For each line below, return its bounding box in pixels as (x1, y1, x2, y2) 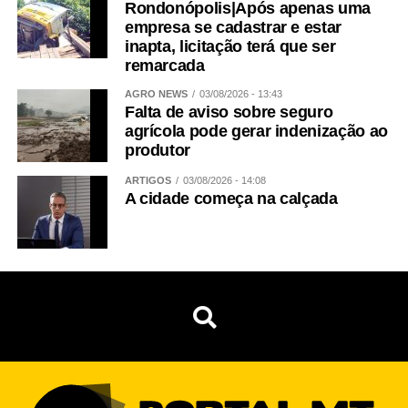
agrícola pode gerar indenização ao (124, 122, 388, 141)
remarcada (124, 56, 205, 76)
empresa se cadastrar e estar (124, 18, 342, 37)
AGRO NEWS (124, 88, 188, 100)
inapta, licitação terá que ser (124, 37, 336, 56)
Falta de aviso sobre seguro (124, 103, 333, 122)
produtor (124, 141, 191, 160)
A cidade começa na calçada (124, 189, 338, 209)
